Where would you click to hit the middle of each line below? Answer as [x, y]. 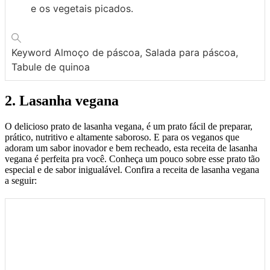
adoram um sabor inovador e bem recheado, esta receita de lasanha [131, 148]
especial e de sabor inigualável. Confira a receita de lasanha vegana [132, 170]
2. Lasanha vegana [62, 101]
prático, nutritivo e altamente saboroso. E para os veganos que [122, 137]
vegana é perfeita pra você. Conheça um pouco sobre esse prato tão [132, 159]
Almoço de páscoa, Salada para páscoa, [146, 53]
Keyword [33, 53]
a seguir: [21, 181]
